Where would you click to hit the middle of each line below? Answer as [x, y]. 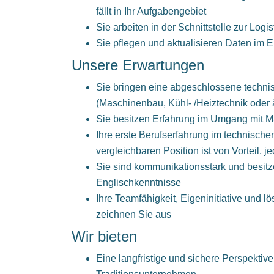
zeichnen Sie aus [134, 214]
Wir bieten [104, 236]
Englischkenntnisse [139, 183]
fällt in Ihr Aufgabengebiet [151, 11]
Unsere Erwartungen [138, 65]
